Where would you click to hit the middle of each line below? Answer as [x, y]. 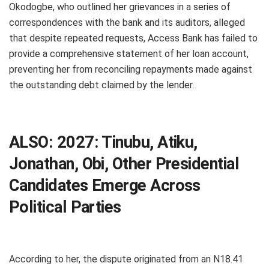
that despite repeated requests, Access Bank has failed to [133, 38]
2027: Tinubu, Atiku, [127, 143]
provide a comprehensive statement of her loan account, [129, 53]
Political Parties [65, 207]
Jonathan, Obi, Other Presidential [124, 164]
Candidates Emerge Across [105, 186]
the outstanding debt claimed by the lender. [101, 85]
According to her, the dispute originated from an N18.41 [126, 259]
